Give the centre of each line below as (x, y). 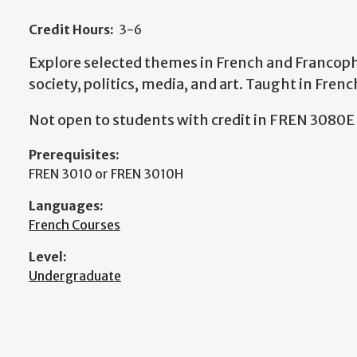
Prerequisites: (74, 155)
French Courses (75, 225)
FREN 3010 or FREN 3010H (106, 174)
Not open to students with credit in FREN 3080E (192, 120)
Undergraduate (75, 276)
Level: (48, 257)
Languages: (66, 206)
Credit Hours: (71, 29)
